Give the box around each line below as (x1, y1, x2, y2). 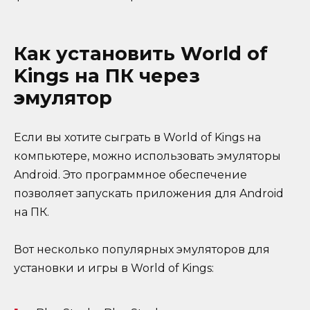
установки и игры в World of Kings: (14, 262, 214, 275)
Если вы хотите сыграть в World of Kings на (14, 130, 261, 144)
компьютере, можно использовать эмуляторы (14, 149, 281, 163)
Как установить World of (14, 42, 268, 65)
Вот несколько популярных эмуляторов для (14, 243, 270, 257)
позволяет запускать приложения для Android (14, 186, 284, 200)
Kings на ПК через (14, 64, 200, 87)
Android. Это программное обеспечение (14, 167, 247, 181)
